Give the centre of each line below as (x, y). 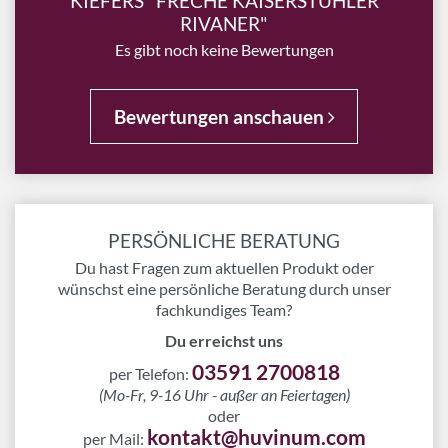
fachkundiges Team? (224, 309)
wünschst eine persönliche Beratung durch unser (224, 288)
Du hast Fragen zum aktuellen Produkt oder (224, 267)
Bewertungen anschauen (220, 116)
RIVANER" (224, 23)
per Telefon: (150, 373)
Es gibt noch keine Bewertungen (224, 49)
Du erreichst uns (224, 340)
